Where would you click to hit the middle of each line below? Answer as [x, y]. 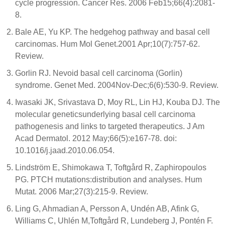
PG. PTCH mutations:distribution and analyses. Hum [108, 180]
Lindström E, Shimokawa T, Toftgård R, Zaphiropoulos [111, 167]
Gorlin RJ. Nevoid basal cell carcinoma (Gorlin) [99, 73]
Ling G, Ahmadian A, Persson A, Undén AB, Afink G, [107, 209]
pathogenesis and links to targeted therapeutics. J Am [110, 126]
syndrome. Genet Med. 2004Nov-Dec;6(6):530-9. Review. [117, 85]
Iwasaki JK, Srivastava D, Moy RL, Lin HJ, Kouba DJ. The [118, 102]
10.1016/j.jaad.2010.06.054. [65, 150]
